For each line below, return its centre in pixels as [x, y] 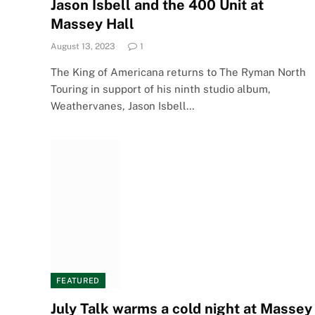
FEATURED [78, 281]
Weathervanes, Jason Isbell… [123, 105]
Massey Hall [92, 24]
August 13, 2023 [83, 46]
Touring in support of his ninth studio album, [161, 89]
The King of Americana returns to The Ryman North [178, 72]
